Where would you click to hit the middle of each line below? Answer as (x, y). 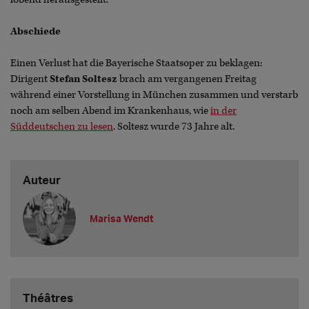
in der (223, 111)
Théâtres (48, 297)
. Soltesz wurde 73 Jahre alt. (174, 127)
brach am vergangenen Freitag (187, 79)
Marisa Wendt (122, 219)
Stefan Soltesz (83, 79)
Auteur (41, 179)
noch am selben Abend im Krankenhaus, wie (110, 111)
